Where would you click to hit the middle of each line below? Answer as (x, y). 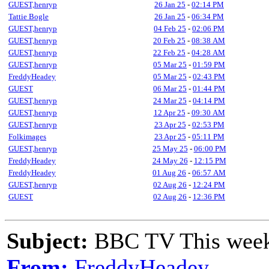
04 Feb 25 (170, 29)
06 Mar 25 (170, 89)
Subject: (47, 241)
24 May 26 (170, 161)
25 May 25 (170, 149)
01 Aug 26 (169, 173)
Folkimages (27, 137)
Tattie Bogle (29, 17)
